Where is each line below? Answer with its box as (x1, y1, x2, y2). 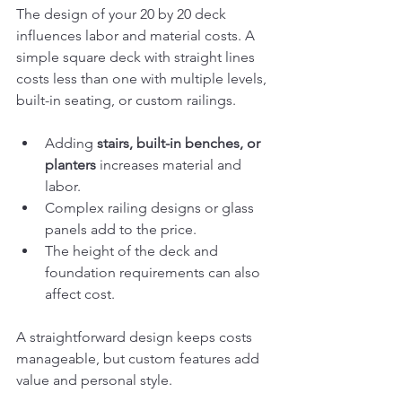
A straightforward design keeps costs (16, 328, 256, 346)
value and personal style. (16, 371, 172, 389)
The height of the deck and (45, 242, 222, 260)
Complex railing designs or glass (45, 199, 258, 217)
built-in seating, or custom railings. (16, 92, 236, 109)
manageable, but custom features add (16, 350, 263, 368)
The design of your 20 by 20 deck (16, 5, 230, 23)
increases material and (96, 156, 245, 174)
